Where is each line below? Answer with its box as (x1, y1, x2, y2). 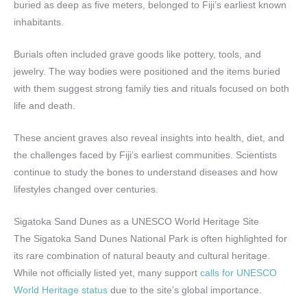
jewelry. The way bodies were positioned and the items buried (14, 66, 280, 77)
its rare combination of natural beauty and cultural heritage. (14, 250, 270, 261)
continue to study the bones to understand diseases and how (14, 167, 278, 177)
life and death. (14, 100, 75, 111)
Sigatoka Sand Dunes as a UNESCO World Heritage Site (14, 216, 259, 227)
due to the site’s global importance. (108, 284, 262, 295)
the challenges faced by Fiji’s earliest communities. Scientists (14, 149, 277, 160)
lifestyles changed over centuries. (14, 184, 158, 195)
